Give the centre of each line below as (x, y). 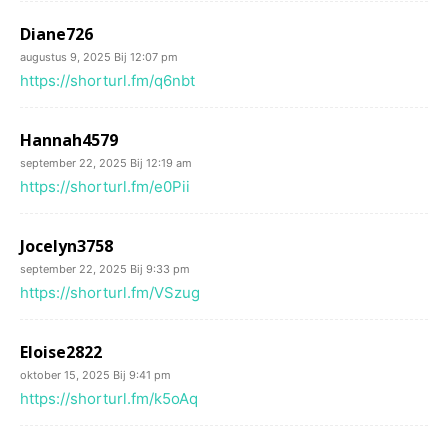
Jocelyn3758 (66, 246)
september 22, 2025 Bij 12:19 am (106, 163)
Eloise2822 (61, 352)
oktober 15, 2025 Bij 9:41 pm (95, 375)
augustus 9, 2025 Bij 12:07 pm (99, 57)
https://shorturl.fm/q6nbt (107, 80)
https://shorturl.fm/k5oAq (109, 398)
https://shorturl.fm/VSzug (110, 292)
